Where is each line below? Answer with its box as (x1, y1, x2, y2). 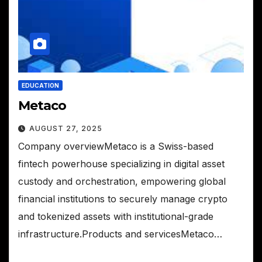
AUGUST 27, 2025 (29, 123, 102, 133)
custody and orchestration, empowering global (18, 175, 226, 187)
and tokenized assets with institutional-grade (18, 210, 213, 222)
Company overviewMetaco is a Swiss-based (18, 140, 213, 152)
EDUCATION (22, 81, 59, 89)
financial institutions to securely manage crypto (18, 192, 227, 205)
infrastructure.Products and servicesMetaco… (18, 227, 222, 240)
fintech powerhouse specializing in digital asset (18, 157, 225, 170)
